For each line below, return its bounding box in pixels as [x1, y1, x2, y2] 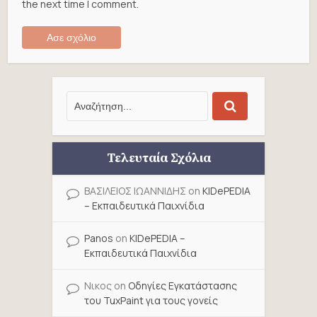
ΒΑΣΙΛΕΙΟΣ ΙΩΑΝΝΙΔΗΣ [84, 183, 186, 197]
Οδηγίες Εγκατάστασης [128, 278, 237, 292]
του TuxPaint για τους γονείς [84, 293, 218, 307]
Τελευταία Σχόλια [106, 149, 211, 166]
